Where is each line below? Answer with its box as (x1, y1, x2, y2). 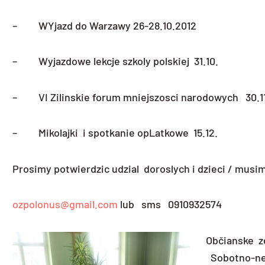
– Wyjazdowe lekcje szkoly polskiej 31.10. (12, 54, 218, 68)
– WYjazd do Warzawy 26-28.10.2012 (12, 18, 196, 32)
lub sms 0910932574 (118, 198, 222, 211)
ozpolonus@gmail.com (12, 198, 118, 211)
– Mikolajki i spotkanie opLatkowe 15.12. (12, 126, 218, 140)
